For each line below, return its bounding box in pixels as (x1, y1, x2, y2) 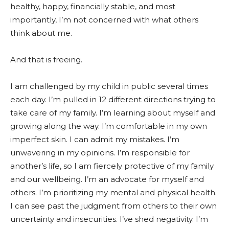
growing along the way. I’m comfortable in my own (10, 121, 207, 131)
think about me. (10, 28, 72, 38)
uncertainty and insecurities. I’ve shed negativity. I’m (10, 214, 208, 224)
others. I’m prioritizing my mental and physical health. (10, 188, 217, 197)
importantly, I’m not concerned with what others (10, 15, 198, 25)
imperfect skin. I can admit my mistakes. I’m (10, 134, 179, 144)
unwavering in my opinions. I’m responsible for (10, 148, 190, 157)
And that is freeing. (10, 55, 84, 64)
